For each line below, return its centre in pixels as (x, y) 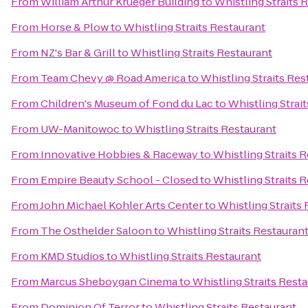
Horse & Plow (75, 27)
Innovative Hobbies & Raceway (119, 154)
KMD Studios (73, 256)
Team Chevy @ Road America (113, 78)
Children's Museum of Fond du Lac (127, 103)
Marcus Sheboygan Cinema (109, 282)
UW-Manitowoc (80, 129)
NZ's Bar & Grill (78, 53)
